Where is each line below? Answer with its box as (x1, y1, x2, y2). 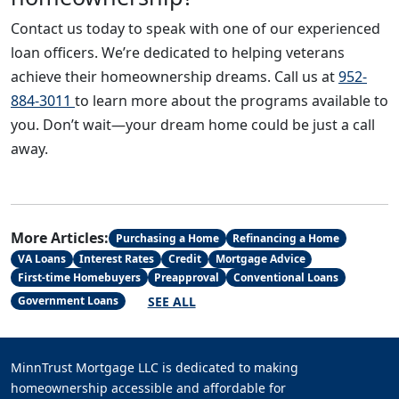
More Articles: (11, 228, 109, 248)
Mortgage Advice (215, 251, 305, 267)
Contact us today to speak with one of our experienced (11, 19, 380, 38)
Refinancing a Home (232, 230, 340, 246)
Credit (167, 251, 201, 267)
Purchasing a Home (115, 230, 219, 246)
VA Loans (17, 251, 66, 267)
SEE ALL (147, 292, 196, 310)
